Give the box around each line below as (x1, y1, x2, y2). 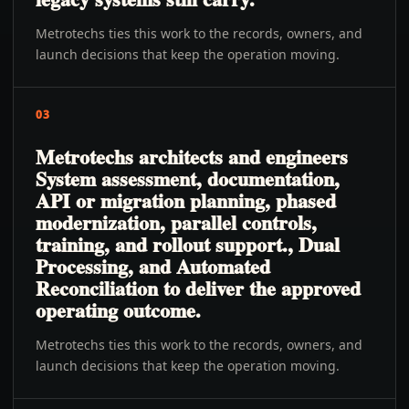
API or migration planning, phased (36, 185, 336, 215)
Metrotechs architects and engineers (36, 142, 348, 172)
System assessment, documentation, (36, 163, 340, 194)
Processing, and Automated (36, 251, 270, 281)
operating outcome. (36, 295, 201, 325)
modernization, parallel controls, (36, 207, 317, 237)
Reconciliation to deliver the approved (36, 273, 361, 303)
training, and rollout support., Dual (36, 229, 340, 259)
